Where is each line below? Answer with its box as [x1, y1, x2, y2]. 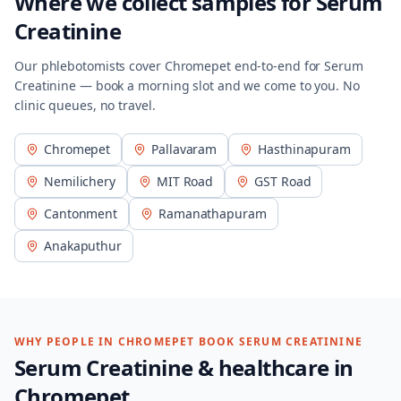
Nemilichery [44, 173, 115, 190]
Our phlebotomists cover [14, 57, 165, 74]
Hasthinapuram [258, 141, 351, 158]
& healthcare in [192, 353, 354, 382]
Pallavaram [151, 141, 218, 158]
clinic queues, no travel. [14, 97, 156, 114]
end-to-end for [230, 57, 325, 74]
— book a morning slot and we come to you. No [76, 77, 360, 94]
